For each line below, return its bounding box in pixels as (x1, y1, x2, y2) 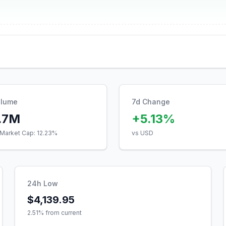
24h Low (27, 179, 59, 188)
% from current (38, 209, 82, 216)
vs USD (132, 129, 153, 137)
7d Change (132, 97, 170, 106)
